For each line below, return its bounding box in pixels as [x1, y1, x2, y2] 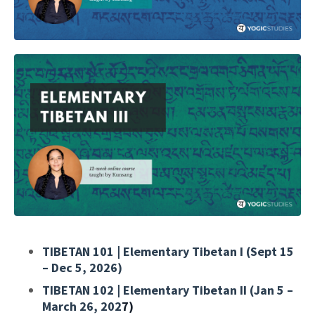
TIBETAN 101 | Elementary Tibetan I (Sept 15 [42, 243, 294, 259]
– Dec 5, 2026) [42, 259, 122, 276]
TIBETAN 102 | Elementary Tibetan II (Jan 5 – [42, 281, 293, 298]
